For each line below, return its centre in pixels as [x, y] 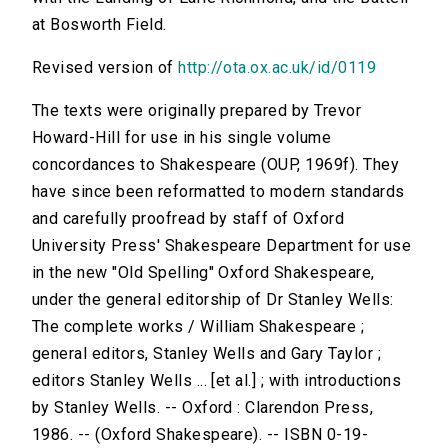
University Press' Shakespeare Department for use [222, 246]
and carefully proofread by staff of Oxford [188, 219]
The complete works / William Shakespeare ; [198, 327]
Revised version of [105, 68]
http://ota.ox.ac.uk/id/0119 [277, 68]
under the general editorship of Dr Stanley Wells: [213, 300]
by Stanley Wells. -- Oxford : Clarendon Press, [203, 408]
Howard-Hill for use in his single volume [182, 138]
